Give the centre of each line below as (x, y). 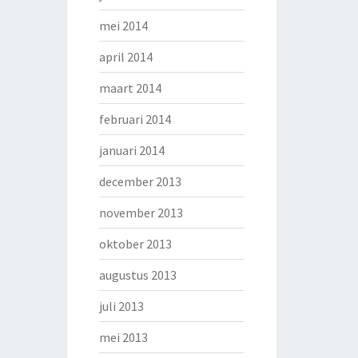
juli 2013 (121, 306)
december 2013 (140, 181)
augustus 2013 (137, 275)
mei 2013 (123, 337)
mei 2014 (123, 26)
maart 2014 (130, 88)
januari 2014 (131, 150)
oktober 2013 (135, 244)
